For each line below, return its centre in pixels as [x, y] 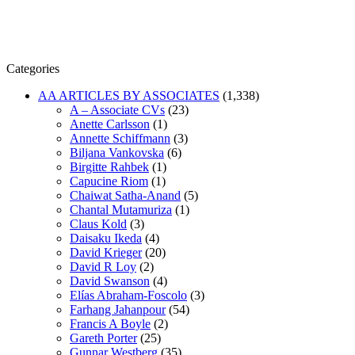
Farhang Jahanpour [118, 309]
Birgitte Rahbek [109, 166]
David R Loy [103, 266]
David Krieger [106, 252]
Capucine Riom [109, 181]
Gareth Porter [103, 338]
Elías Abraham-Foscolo [128, 295]
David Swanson [110, 281]
